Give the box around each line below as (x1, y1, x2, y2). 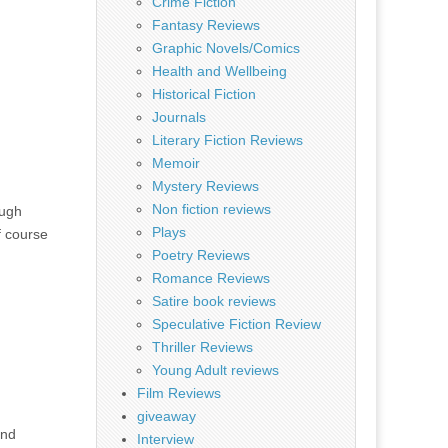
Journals (152, 109, 206, 125)
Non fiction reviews (152, 201, 271, 217)
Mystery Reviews (152, 178, 259, 194)
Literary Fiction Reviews (152, 132, 303, 148)
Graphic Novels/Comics (152, 40, 300, 56)
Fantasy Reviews (152, 17, 260, 33)
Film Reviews (137, 385, 221, 401)
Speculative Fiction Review (152, 316, 321, 332)
